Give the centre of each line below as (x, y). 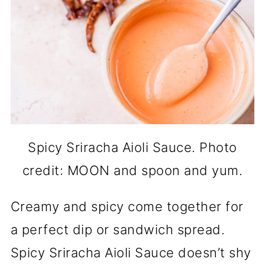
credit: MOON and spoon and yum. (132, 171)
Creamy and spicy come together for (127, 207)
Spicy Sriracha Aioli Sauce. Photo (132, 148)
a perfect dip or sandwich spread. (118, 230)
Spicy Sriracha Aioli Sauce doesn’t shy (131, 253)
